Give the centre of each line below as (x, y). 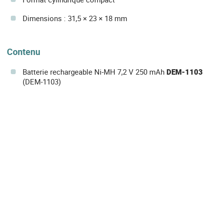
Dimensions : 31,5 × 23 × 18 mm (75, 18)
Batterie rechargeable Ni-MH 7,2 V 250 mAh (95, 72)
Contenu (24, 52)
